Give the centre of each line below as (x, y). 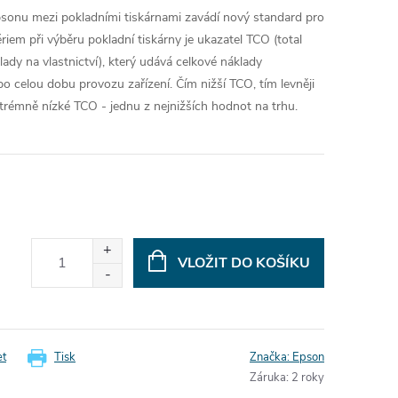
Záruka (268, 378)
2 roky (308, 378)
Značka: (271, 357)
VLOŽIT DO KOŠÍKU (243, 263)
